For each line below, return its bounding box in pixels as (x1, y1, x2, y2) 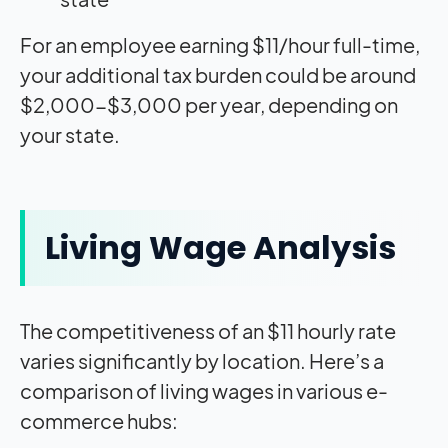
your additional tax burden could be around (20, 61, 416, 87)
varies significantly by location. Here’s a (20, 347, 384, 373)
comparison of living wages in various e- (20, 377, 388, 403)
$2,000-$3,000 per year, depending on (20, 91, 398, 117)
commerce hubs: (20, 407, 178, 433)
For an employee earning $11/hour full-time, (20, 31, 420, 57)
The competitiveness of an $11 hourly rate (20, 317, 396, 343)
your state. (20, 121, 120, 147)
